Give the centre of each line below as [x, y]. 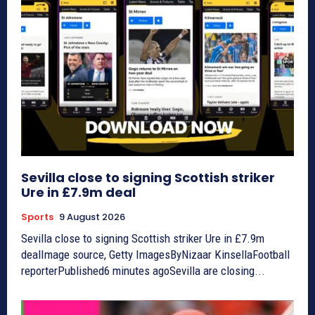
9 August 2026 [92, 217]
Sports [37, 217]
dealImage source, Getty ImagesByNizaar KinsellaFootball [155, 254]
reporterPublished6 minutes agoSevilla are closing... [143, 270]
